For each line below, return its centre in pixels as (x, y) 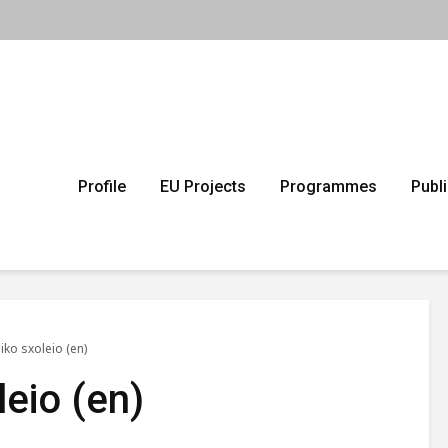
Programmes (328, 186)
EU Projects (203, 186)
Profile (102, 186)
